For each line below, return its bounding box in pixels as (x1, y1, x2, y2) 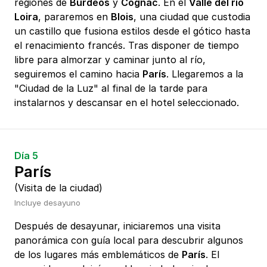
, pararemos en (38, 11, 111, 23)
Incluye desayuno (14, 198, 80, 208)
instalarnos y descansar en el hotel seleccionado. (14, 97, 239, 109)
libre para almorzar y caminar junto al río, (14, 54, 206, 66)
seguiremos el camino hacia (14, 68, 142, 80)
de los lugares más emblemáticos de (14, 249, 182, 261)
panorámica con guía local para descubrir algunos (14, 234, 243, 247)
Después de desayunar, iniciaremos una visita (14, 220, 221, 232)
